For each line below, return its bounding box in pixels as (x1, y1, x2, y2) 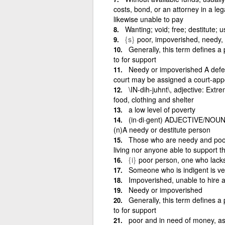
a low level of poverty (128, 104, 195, 115)
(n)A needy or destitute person (113, 124, 210, 135)
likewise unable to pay (113, 14, 183, 24)
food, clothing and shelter (113, 94, 194, 104)
